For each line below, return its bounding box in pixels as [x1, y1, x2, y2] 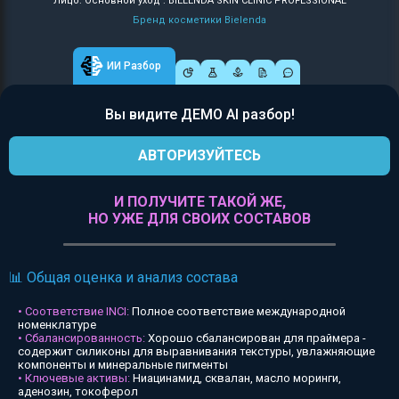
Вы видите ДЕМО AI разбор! [104, 106, 295, 123]
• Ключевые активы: [18, 371, 130, 385]
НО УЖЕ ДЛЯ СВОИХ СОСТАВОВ [88, 210, 311, 227]
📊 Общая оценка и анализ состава [9, 269, 238, 286]
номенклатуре [18, 318, 96, 331]
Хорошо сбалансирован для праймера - [145, 331, 366, 345]
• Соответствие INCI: [18, 305, 129, 318]
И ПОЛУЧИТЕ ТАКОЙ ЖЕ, [113, 193, 286, 210]
